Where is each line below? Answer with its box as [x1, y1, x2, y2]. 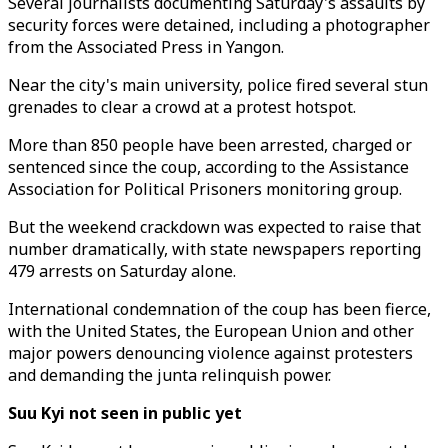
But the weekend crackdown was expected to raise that [8, 216, 421, 238]
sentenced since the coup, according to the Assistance [8, 156, 409, 178]
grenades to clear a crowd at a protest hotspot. [8, 96, 356, 118]
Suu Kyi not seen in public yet [8, 402, 242, 424]
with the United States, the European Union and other [8, 320, 414, 342]
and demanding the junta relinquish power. [8, 364, 331, 386]
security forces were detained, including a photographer [8, 14, 430, 36]
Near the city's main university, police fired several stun [8, 74, 428, 96]
